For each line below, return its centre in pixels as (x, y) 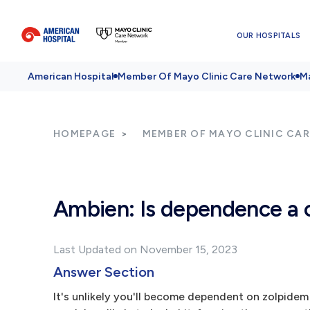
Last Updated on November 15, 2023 (145, 249)
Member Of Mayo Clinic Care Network (207, 76)
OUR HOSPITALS (268, 35)
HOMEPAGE (84, 134)
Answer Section (104, 272)
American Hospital (71, 76)
